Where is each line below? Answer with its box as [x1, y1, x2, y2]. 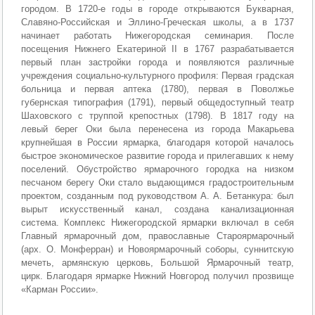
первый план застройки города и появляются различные [21, 57, 294, 67]
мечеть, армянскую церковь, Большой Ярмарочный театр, [21, 257, 294, 268]
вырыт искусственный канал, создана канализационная [21, 204, 294, 214]
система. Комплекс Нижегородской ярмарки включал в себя [21, 217, 294, 228]
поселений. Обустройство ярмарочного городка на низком [21, 164, 294, 174]
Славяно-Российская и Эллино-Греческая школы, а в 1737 [21, 17, 294, 27]
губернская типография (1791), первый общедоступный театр [21, 97, 294, 108]
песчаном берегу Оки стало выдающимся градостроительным [21, 177, 294, 188]
